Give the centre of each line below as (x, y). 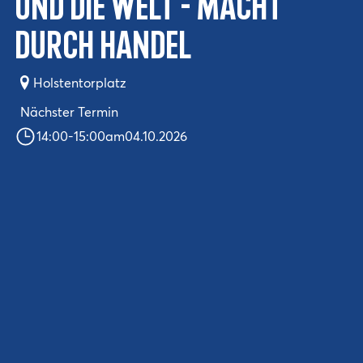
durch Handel (103, 48)
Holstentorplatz (79, 82)
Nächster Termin (69, 112)
